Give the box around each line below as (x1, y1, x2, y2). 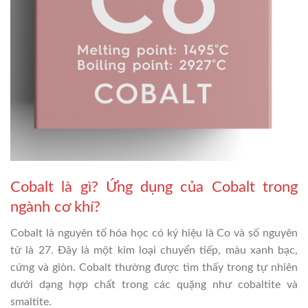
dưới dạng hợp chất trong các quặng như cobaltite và (10, 278, 298, 290)
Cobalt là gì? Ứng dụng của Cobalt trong (10, 179, 298, 195)
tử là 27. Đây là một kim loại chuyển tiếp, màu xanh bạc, (10, 244, 298, 256)
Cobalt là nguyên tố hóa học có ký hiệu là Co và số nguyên (10, 227, 298, 239)
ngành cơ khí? (10, 199, 100, 214)
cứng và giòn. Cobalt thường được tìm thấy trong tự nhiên (10, 261, 298, 273)
